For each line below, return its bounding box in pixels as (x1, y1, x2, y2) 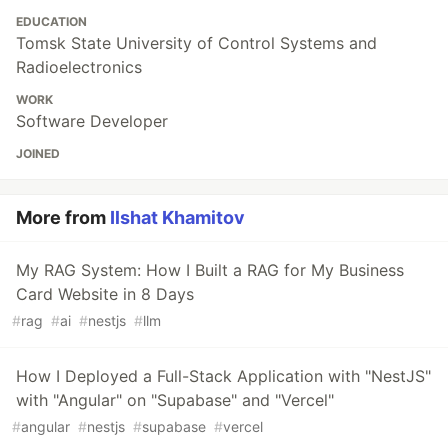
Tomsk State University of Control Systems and (16, 33, 377, 54)
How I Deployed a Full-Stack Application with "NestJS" (16, 366, 431, 387)
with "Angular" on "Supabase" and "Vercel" (16, 390, 334, 411)
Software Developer (16, 111, 168, 132)
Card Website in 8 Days (16, 284, 194, 305)
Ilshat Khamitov (110, 207, 245, 229)
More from (16, 207, 110, 229)
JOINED (16, 146, 60, 162)
